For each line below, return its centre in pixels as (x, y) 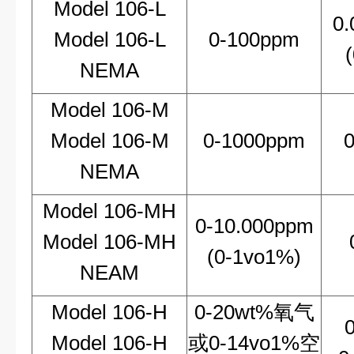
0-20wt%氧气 (254, 312)
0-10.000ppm (254, 226)
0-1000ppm (254, 141)
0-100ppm (254, 40)
